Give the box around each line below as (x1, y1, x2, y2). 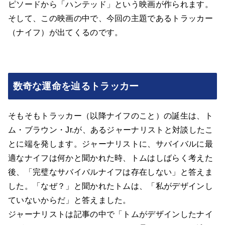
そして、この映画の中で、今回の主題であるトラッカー (8, 14, 213, 23)
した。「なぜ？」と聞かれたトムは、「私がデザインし (8, 181, 213, 190)
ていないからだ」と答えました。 (8, 195, 131, 204)
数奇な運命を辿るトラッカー (13, 80, 139, 91)
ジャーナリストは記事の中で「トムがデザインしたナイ (8, 209, 213, 218)
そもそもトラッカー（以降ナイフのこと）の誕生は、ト (8, 111, 213, 120)
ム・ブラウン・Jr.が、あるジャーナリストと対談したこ (8, 125, 213, 134)
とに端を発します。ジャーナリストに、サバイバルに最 (8, 139, 213, 148)
